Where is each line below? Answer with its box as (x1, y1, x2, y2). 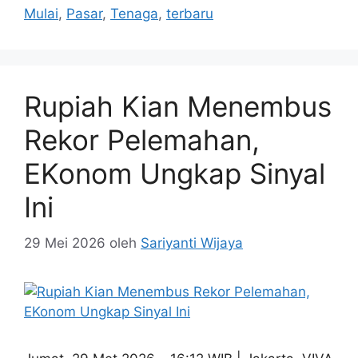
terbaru (166, 6, 213, 22)
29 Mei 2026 (24, 234, 105, 251)
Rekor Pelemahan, (24, 123, 260, 157)
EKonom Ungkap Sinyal (24, 157, 325, 191)
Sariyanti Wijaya (141, 234, 243, 251)
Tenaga (110, 6, 158, 22)
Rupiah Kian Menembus (24, 89, 332, 124)
